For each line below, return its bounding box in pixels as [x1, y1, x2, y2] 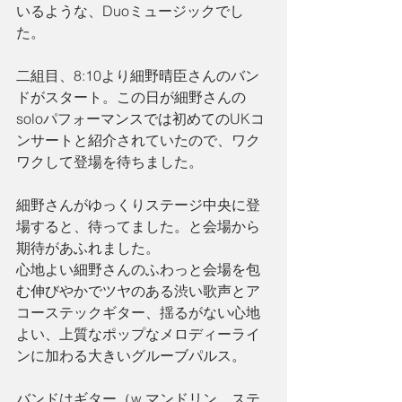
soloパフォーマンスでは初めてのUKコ [16, 109, 265, 128]
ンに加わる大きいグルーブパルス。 [16, 346, 246, 365]
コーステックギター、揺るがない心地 [16, 303, 260, 322]
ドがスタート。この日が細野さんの [16, 88, 246, 107]
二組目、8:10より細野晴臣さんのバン [16, 66, 259, 85]
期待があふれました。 [16, 239, 160, 258]
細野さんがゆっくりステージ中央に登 [16, 196, 260, 214]
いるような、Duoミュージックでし [16, 2, 244, 21]
